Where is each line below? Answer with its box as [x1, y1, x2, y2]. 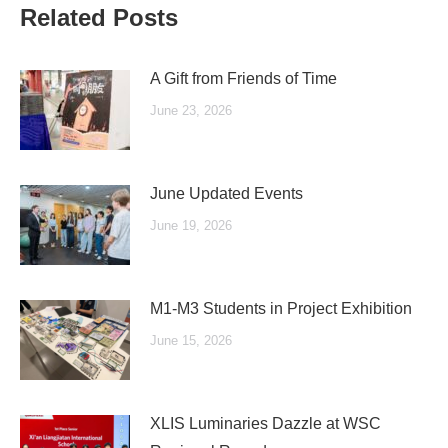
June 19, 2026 [150, 218, 232, 233]
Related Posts [20, 4, 178, 31]
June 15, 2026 [150, 333, 232, 348]
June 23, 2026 [150, 103, 232, 118]
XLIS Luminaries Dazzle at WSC [150, 415, 381, 432]
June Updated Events [150, 185, 303, 202]
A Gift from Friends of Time [150, 70, 337, 87]
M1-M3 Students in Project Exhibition [150, 300, 412, 317]
